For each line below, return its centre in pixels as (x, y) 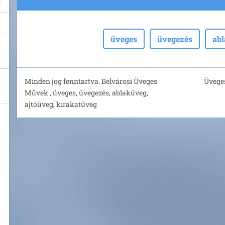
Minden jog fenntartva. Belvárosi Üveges (91, 81)
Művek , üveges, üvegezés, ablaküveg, (86, 93)
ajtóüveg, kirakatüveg (61, 104)
